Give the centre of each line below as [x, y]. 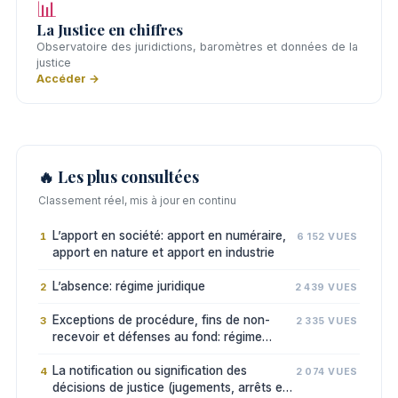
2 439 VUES [326, 287]
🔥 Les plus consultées [119, 176]
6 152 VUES [327, 236]
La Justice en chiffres [110, 29]
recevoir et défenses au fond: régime [157, 336]
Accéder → [68, 78]
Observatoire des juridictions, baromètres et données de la [197, 46]
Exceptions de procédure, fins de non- [161, 319]
